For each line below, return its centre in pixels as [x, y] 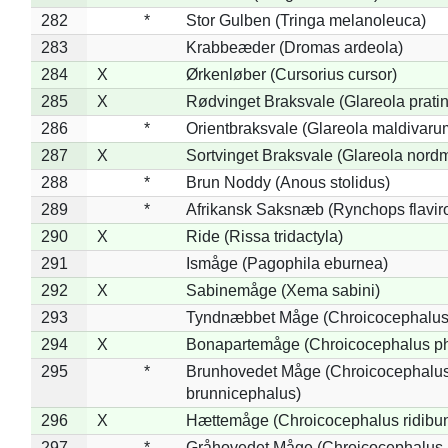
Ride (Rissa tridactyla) [264, 236]
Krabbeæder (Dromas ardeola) [294, 47]
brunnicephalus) [243, 393]
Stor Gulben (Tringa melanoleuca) [305, 20]
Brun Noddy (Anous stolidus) [287, 182]
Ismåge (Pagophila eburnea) [286, 263]
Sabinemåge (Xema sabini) [282, 290]
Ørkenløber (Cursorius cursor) [291, 74]
